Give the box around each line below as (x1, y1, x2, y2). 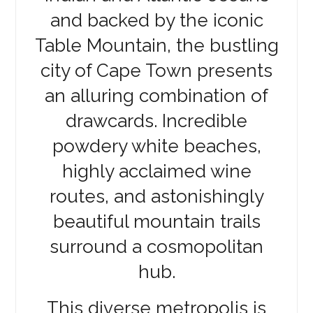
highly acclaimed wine (61, 161, 252, 182)
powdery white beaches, (52, 136, 261, 157)
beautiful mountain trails (52, 211, 261, 233)
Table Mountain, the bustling (34, 35, 279, 57)
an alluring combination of (45, 85, 268, 107)
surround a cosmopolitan (50, 236, 263, 258)
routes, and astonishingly (49, 186, 264, 208)
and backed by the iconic (50, 10, 263, 31)
